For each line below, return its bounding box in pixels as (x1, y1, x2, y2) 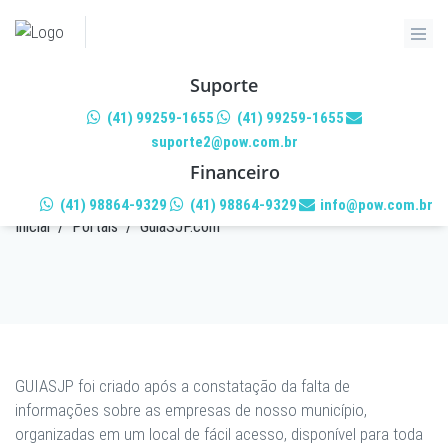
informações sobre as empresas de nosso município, (15, 400, 367, 420)
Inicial (15, 217, 50, 236)
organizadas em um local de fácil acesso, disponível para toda (15, 424, 423, 444)
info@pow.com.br (317, 196, 433, 214)
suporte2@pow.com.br (150, 133, 298, 151)
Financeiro (190, 160, 280, 184)
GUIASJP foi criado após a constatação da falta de (15, 376, 350, 396)
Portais (72, 217, 118, 236)
